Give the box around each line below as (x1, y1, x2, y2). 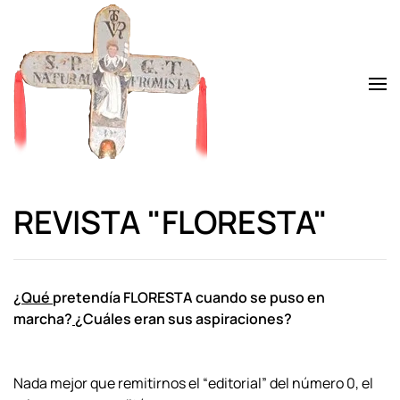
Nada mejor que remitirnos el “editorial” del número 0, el (13, 373, 373, 393)
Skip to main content (40, 41, 175, 61)
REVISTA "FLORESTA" (13, 200, 328, 244)
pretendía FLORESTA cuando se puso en (53, 287, 325, 307)
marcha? (13, 309, 72, 329)
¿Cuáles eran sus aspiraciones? (75, 309, 292, 329)
